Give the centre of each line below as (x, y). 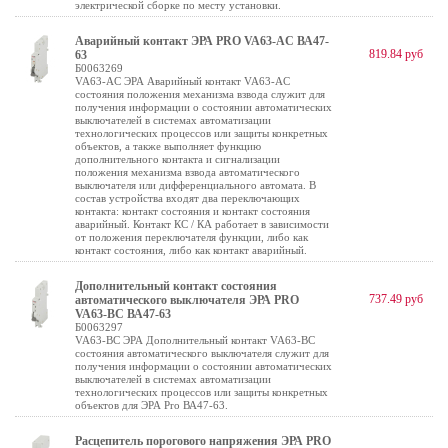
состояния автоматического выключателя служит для (202, 353)
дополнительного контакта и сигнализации (177, 159)
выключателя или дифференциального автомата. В (195, 185)
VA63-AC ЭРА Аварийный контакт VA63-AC (182, 81)
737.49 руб (396, 299)
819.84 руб (396, 54)
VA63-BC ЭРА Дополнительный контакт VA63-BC (195, 340)
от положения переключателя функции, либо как (191, 237)
